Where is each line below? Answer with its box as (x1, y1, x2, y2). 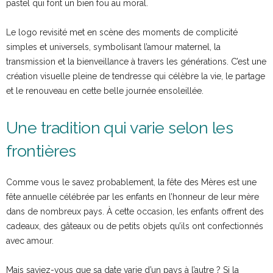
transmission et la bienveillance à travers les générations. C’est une (6, 57, 266, 67)
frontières (6, 141, 76, 161)
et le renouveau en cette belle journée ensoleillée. (6, 86, 204, 96)
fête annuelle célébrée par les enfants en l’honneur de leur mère (6, 192, 259, 202)
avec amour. (6, 236, 54, 246)
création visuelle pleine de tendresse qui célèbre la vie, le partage (6, 71, 265, 82)
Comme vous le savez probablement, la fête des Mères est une (6, 177, 257, 188)
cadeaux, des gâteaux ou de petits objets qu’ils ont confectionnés (6, 221, 263, 232)
